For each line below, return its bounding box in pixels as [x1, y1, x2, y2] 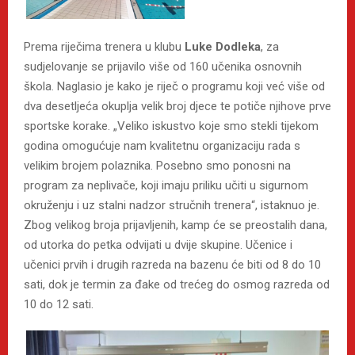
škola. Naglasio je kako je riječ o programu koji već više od [24, 79, 325, 94]
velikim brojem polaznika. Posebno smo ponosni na [24, 158, 291, 174]
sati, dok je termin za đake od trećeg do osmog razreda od [24, 277, 330, 292]
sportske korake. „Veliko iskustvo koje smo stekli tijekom [24, 119, 319, 134]
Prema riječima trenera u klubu [24, 40, 181, 55]
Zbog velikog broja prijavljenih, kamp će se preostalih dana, [24, 218, 327, 233]
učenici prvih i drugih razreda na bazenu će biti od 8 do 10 [24, 258, 321, 273]
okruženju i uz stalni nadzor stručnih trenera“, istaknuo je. [24, 198, 319, 213]
